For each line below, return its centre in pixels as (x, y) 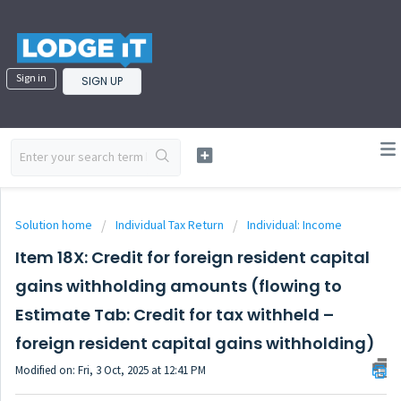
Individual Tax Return (170, 225)
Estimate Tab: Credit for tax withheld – (175, 315)
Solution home (55, 225)
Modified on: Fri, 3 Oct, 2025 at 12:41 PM (111, 370)
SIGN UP (102, 81)
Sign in (31, 78)
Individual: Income (294, 225)
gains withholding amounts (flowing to (179, 286)
